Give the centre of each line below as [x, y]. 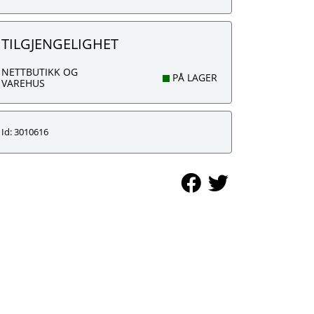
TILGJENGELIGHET [60, 44]
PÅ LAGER [193, 77]
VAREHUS [23, 83]
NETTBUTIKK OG [40, 72]
